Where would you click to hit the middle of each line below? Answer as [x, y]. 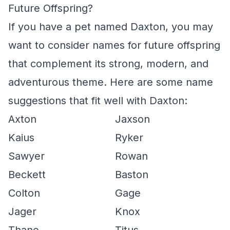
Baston [132, 175]
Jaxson [132, 119]
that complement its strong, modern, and [108, 64]
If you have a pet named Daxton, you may [111, 27]
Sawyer [26, 156]
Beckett [27, 175]
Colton [24, 193]
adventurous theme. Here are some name [111, 82]
